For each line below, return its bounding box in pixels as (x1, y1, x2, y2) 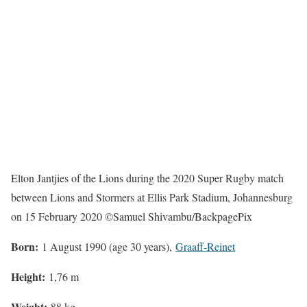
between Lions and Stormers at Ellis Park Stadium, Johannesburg (11, 189, 293, 204)
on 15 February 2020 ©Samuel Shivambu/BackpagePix (11, 208, 252, 223)
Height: (11, 268, 49, 284)
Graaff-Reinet (175, 238, 235, 254)
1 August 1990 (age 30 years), (42, 238, 175, 254)
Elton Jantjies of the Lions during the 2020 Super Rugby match (11, 170, 284, 185)
